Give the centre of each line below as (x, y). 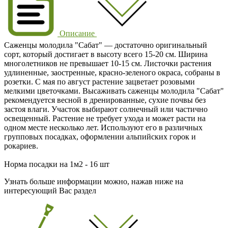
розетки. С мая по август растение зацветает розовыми (99, 81)
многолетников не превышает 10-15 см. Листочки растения (108, 63)
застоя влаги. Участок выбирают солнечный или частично (106, 109)
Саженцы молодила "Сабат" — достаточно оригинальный (106, 45)
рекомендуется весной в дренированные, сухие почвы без (105, 100)
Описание (77, 33)
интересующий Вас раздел (50, 190)
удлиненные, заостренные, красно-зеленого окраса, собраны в (112, 72)
